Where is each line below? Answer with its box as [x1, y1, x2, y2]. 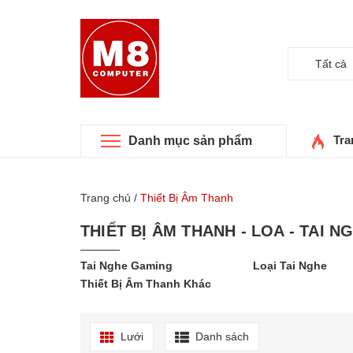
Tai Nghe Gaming [80, 259, 173, 273]
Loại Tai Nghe [253, 259, 328, 273]
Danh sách [195, 330, 249, 344]
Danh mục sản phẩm [128, 134, 252, 148]
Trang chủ [80, 191, 131, 205]
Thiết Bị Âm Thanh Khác [80, 277, 211, 291]
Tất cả [314, 58, 347, 70]
